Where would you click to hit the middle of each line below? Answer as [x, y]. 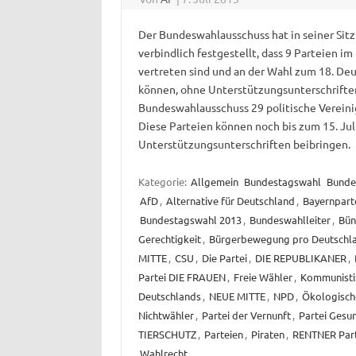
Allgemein [214, 182]
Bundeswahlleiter [290, 220]
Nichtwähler [166, 315]
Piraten [267, 335]
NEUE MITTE [237, 296]
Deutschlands [169, 296]
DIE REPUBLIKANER [300, 258]
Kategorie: [163, 182]
